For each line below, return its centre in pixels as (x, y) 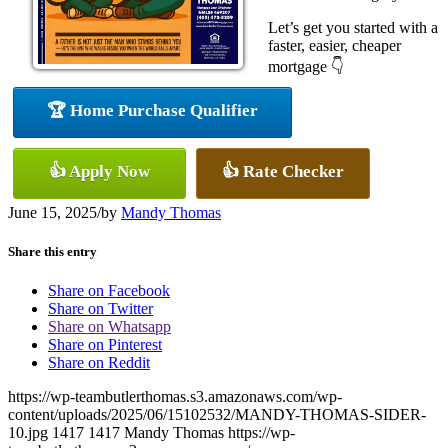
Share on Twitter (100, 309)
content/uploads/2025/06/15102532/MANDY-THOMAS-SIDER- (217, 415)
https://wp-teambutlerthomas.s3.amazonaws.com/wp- (175, 397)
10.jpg (28, 433)
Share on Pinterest (105, 345)
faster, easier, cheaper (334, 45)
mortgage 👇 (306, 66)
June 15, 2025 (52, 212)
